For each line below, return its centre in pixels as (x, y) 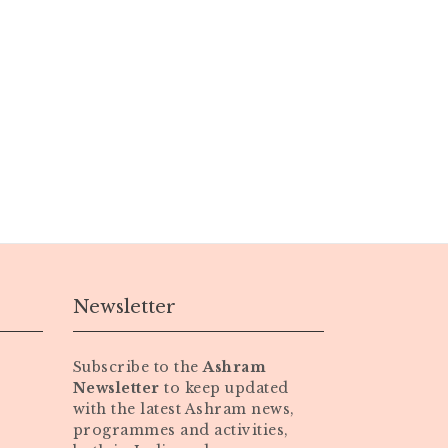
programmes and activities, (180, 430)
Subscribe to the (137, 367)
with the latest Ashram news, (183, 409)
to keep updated (224, 388)
